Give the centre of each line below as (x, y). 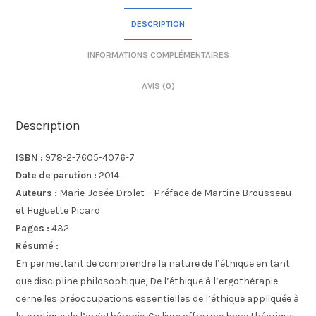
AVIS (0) (158, 86)
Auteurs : (37, 193)
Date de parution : (57, 176)
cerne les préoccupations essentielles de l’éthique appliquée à (158, 299)
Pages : (34, 229)
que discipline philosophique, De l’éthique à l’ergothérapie (147, 281)
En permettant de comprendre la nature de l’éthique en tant (153, 264)
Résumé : (37, 246)
